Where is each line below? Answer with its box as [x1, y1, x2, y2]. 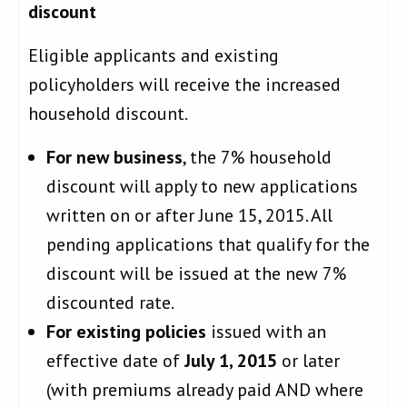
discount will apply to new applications [46, 174, 358, 199]
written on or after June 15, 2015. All [46, 203, 333, 228]
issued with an [206, 320, 326, 344]
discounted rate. [46, 291, 174, 315]
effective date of [46, 349, 184, 373]
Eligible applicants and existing [28, 44, 279, 68]
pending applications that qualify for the [46, 233, 370, 257]
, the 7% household [183, 145, 332, 170]
